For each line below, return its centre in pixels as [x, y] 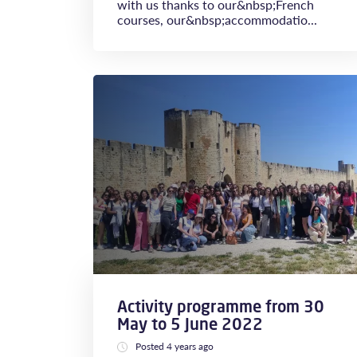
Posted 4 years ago [175, 346]
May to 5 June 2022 [190, 324]
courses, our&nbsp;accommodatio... [217, 20]
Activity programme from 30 [221, 306]
